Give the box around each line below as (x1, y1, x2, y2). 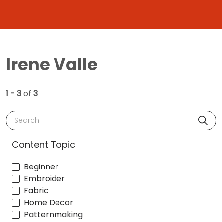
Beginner (24, 161, 58, 173)
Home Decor (24, 197, 73, 209)
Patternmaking (24, 209, 83, 221)
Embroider (24, 173, 65, 185)
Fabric (24, 185, 49, 197)
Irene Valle (6, 53, 98, 76)
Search (10, 111, 38, 122)
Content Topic (12, 138, 75, 151)
